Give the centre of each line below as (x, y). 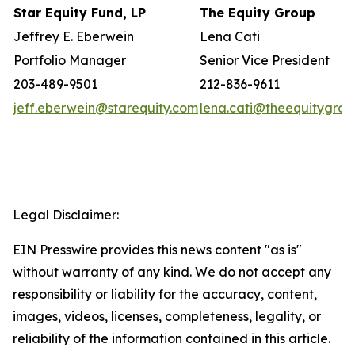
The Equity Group (258, 13)
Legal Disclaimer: (66, 215)
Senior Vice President (265, 60)
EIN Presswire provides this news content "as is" (157, 250)
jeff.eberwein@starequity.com (106, 108)
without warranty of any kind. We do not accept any (172, 272)
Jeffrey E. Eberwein (74, 36)
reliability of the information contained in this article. (172, 338)
